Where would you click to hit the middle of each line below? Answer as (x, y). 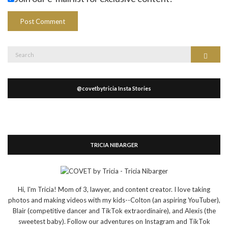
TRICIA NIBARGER (114, 145)
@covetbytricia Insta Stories (114, 89)
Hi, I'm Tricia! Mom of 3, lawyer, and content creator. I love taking (114, 189)
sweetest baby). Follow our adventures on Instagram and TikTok (114, 221)
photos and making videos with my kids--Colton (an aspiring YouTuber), (114, 200)
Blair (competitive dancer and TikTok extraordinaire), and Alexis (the (114, 210)
